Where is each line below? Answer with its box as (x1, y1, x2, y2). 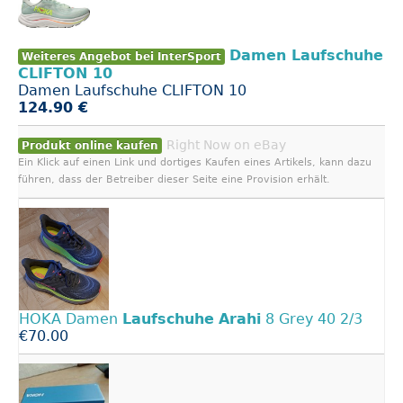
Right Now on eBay (166, 138, 286, 152)
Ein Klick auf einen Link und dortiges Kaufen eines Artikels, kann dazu (18, 157, 372, 168)
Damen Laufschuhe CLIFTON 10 (18, 82, 246, 99)
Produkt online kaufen (22, 139, 158, 152)
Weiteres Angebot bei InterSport (22, 50, 221, 63)
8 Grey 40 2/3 (261, 309, 363, 327)
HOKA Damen (19, 309, 122, 327)
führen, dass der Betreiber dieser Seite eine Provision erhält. (18, 174, 330, 185)
